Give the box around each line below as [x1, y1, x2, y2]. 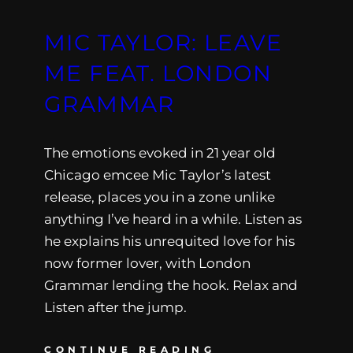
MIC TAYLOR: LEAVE [44, 28, 283, 56]
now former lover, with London [44, 255, 251, 271]
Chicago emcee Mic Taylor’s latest [44, 166, 271, 183]
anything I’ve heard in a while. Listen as [44, 210, 302, 227]
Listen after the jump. [44, 299, 187, 315]
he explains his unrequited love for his [44, 232, 295, 249]
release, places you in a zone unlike [44, 188, 275, 205]
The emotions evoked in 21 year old [44, 144, 276, 161]
